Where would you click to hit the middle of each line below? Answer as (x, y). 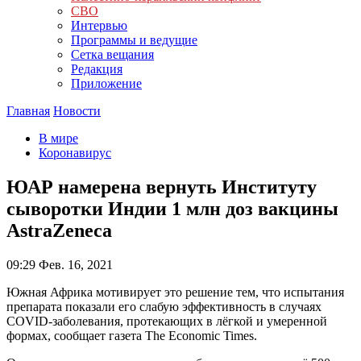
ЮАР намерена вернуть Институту (162, 187)
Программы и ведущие (134, 40)
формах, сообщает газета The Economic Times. (132, 335)
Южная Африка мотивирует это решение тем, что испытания (175, 292)
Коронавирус (75, 153)
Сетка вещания (112, 54)
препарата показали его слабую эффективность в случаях (164, 306)
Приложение (106, 83)
